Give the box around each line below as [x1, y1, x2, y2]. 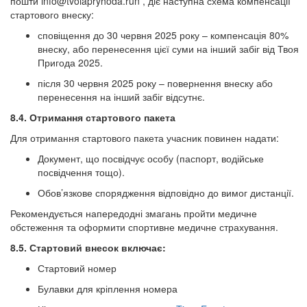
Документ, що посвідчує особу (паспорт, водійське [38, 151, 264, 165]
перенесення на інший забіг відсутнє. [38, 90, 205, 103]
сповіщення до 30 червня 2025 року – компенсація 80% [38, 28, 288, 42]
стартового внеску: [10, 8, 94, 21]
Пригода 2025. [38, 56, 103, 69]
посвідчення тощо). [38, 165, 125, 179]
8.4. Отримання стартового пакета [10, 110, 175, 124]
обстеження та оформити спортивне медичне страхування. [10, 220, 278, 234]
